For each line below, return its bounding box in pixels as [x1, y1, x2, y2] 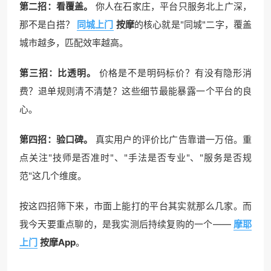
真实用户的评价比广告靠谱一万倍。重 [93, 133, 252, 145]
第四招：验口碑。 [19, 133, 93, 145]
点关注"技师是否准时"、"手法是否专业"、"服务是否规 [19, 151, 252, 163]
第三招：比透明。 [19, 67, 96, 79]
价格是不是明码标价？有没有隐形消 [96, 67, 252, 79]
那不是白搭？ [19, 18, 74, 30]
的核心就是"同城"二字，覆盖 [134, 18, 252, 30]
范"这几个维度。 [19, 169, 87, 181]
